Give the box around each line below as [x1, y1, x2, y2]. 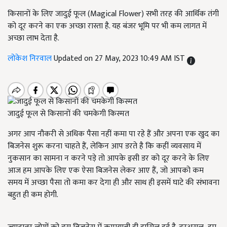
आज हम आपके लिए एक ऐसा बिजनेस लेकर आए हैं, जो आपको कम [8, 164, 204, 178]
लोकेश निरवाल [8, 52, 54, 65]
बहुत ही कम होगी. [8, 188, 58, 202]
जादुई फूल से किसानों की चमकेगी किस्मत [8, 107, 129, 121]
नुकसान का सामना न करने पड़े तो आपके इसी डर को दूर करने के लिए [8, 152, 209, 166]
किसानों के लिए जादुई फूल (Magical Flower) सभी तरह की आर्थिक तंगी [8, 7, 219, 21]
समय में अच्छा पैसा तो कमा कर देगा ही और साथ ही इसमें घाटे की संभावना [8, 176, 219, 190]
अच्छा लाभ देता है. [8, 31, 59, 45]
